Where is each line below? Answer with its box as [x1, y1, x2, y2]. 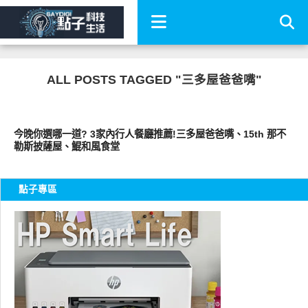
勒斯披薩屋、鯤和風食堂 [13, 141, 120, 152]
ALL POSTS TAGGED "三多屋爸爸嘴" [46, 73, 262, 87]
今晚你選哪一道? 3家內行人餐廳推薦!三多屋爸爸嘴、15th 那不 [13, 129, 286, 140]
